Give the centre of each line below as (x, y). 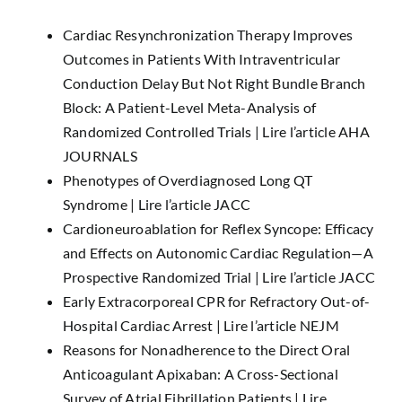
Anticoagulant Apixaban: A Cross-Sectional (200, 374)
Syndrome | (100, 204)
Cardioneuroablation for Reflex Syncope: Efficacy (218, 228)
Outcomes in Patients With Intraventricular (201, 59)
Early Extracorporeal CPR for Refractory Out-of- (216, 301)
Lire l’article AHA (316, 131)
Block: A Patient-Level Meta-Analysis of (189, 107)
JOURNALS (100, 156)
